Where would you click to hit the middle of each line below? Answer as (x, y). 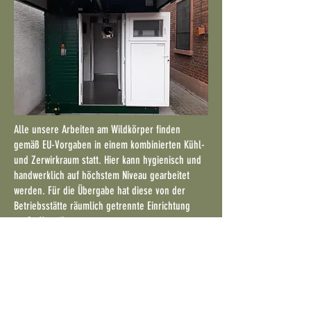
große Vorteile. (43, 221)
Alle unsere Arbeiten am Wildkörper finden (97, 129)
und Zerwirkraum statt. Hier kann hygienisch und (108, 160)
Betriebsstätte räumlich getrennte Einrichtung (102, 206)
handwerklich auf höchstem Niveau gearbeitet (102, 175)
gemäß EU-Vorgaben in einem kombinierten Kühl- (109, 145)
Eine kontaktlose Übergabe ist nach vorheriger (103, 236)
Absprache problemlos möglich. (76, 252)
